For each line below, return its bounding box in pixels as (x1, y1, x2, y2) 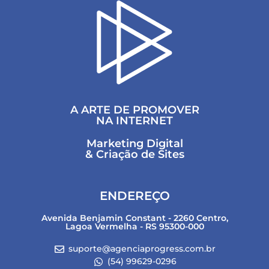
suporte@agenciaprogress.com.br (68, 243, 216, 255)
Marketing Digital (86, 137, 183, 151)
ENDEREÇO (99, 189, 170, 204)
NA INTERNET (96, 114, 173, 128)
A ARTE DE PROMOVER (70, 103, 199, 117)
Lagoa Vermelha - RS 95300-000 (65, 221, 204, 232)
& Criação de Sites (85, 148, 184, 162)
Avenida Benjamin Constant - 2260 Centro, (41, 213, 228, 224)
